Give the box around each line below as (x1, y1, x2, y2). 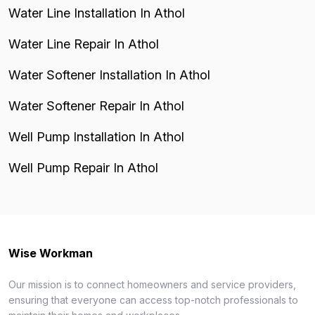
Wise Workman (8, 246, 93, 260)
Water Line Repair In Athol (8, 37, 159, 51)
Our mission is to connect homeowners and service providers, (8, 278, 296, 290)
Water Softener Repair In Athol (8, 98, 184, 113)
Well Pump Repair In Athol (8, 160, 158, 175)
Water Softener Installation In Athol (8, 67, 210, 82)
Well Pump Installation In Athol (8, 129, 184, 144)
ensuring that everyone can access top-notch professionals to (8, 294, 298, 306)
